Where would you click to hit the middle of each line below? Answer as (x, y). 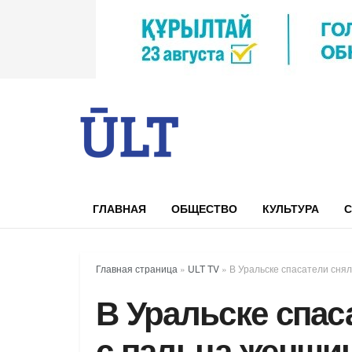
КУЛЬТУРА (291, 208)
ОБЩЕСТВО (204, 208)
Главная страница (137, 268)
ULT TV (203, 268)
